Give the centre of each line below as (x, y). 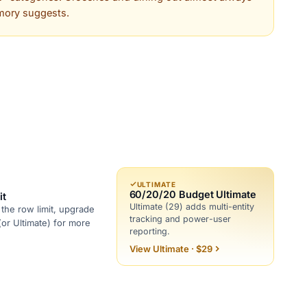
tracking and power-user (180, 219)
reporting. (149, 231)
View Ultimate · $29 (171, 248)
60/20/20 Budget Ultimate (193, 194)
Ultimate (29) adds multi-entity (192, 206)
